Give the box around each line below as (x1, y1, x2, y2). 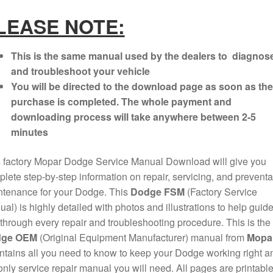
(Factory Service (184, 184, 257, 199)
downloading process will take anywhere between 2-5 (10, 110, 256, 124)
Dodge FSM (130, 184, 185, 199)
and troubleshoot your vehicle (10, 64, 150, 79)
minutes (10, 125, 48, 140)
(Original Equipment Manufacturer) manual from (37, 230, 247, 244)
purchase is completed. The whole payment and (10, 94, 232, 109)
